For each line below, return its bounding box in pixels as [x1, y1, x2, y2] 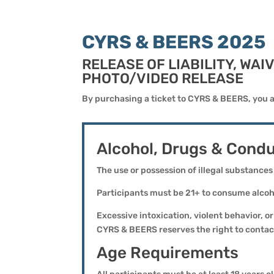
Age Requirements [97, 243, 239, 262]
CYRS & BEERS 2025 [82, 31, 266, 53]
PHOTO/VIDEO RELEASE [82, 69, 244, 87]
